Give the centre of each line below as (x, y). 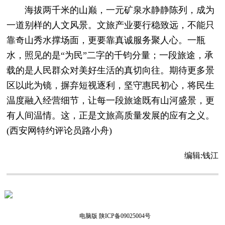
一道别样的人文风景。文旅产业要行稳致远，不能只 (111, 25)
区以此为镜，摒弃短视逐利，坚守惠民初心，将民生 (111, 85)
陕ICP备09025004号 (125, 216)
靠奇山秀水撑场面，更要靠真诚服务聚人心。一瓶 (106, 40)
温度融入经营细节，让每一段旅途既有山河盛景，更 (111, 100)
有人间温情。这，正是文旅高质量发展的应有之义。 (111, 115)
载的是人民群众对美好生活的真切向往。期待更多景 (111, 70)
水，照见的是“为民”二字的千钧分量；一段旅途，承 (110, 55)
